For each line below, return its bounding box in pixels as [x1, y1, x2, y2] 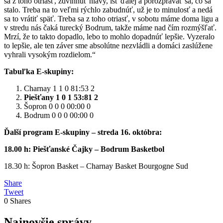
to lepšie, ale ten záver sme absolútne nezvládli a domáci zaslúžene [4, 41, 213, 50]
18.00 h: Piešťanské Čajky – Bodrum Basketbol [4, 145, 164, 154]
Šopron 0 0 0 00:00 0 [24, 102, 91, 111]
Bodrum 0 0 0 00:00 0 [24, 111, 94, 120]
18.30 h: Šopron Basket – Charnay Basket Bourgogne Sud [4, 162, 188, 171]
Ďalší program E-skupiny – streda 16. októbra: [4, 128, 162, 137]
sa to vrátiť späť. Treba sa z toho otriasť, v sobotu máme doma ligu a [4, 14, 219, 23]
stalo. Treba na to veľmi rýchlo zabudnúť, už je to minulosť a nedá [4, 5, 213, 14]
